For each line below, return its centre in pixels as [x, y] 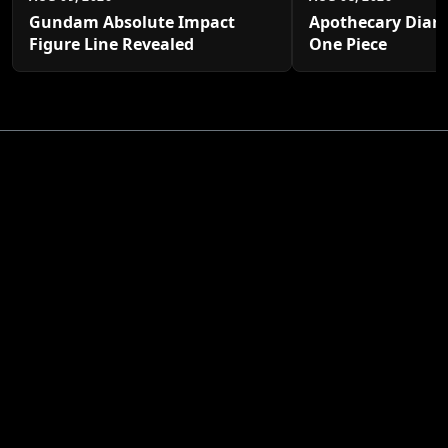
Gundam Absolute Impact [132, 22]
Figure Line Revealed [111, 44]
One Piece [348, 44]
